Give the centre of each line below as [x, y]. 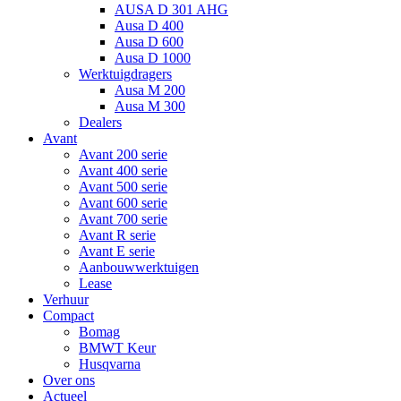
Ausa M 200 [150, 90]
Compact [68, 316]
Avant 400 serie [123, 171]
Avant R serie [117, 235]
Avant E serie [117, 251]
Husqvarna [110, 364]
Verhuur [66, 299]
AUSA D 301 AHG [171, 9]
